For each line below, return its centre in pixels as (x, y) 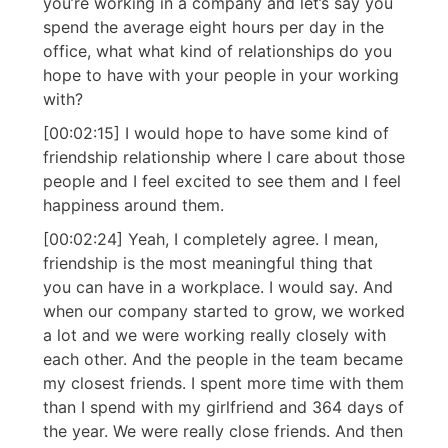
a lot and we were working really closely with (214, 335)
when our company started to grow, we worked (224, 311)
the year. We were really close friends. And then (223, 431)
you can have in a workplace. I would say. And (218, 287)
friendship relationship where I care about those (224, 157)
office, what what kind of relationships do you (217, 51)
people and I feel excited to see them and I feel (222, 181)
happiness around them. (133, 205)
